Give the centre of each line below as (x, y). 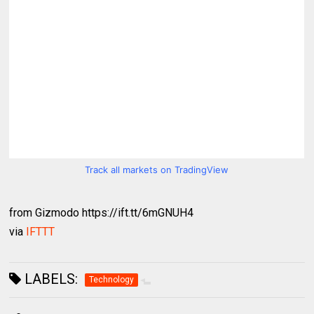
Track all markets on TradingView (157, 170)
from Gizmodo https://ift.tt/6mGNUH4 (102, 213)
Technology (112, 280)
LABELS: (50, 279)
